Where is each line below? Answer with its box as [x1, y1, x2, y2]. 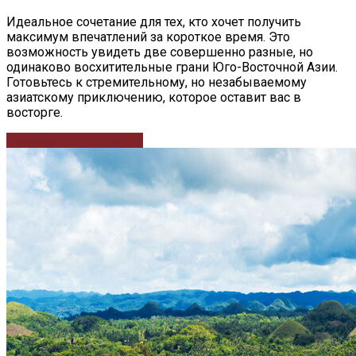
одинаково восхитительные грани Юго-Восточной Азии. [6, 59, 338, 75]
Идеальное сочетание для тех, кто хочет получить [6, 14, 301, 29]
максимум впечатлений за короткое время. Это [6, 29, 290, 44]
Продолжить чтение [6, 132, 143, 148]
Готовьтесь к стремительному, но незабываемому [6, 74, 307, 90]
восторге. [6, 104, 63, 120]
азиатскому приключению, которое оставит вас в [6, 89, 301, 105]
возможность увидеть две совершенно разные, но [6, 44, 313, 60]
